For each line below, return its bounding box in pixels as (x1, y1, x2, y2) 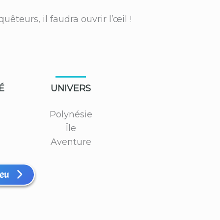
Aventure (50, 136, 91, 147)
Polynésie (49, 109, 92, 120)
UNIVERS (51, 82, 91, 94)
